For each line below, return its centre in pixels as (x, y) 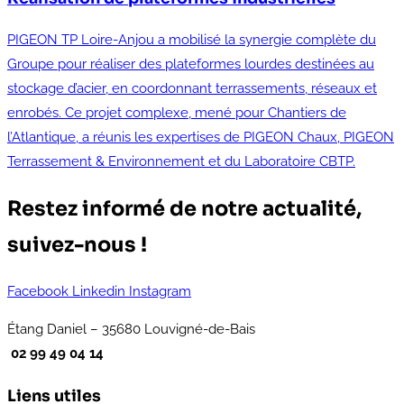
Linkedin (99, 292)
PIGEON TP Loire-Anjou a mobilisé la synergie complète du (192, 40)
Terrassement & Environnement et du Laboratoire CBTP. (181, 162)
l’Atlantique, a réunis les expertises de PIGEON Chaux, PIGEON (201, 138)
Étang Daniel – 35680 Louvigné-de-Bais (131, 330)
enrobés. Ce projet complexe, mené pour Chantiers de (177, 113)
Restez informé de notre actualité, (184, 208)
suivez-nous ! (77, 244)
